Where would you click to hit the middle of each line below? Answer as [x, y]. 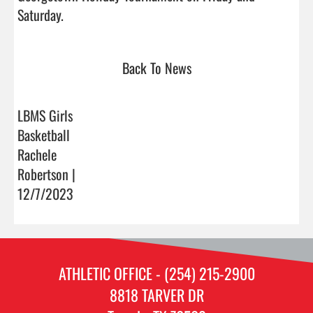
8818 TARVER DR [156, 294]
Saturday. [96, 14]
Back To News [156, 67]
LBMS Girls [45, 115]
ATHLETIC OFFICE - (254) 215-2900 [156, 273]
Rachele [37, 154]
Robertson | [46, 174]
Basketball [44, 134]
